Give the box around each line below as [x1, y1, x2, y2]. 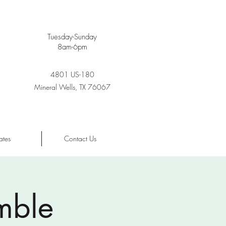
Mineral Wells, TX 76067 [34, 82, 110, 92]
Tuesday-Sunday [47, 32, 97, 42]
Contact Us [64, 134, 96, 143]
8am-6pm [57, 42, 87, 52]
